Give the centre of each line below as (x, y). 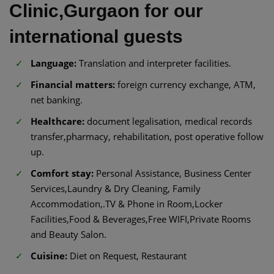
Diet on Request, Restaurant (127, 255)
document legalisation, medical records (168, 121)
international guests (96, 36)
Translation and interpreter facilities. (154, 63)
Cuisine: (49, 255)
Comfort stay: (62, 173)
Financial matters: (73, 84)
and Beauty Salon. (68, 234)
